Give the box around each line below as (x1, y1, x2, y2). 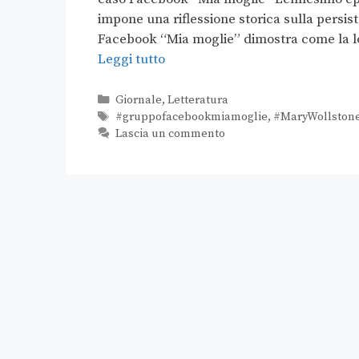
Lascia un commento (115, 127, 225, 142)
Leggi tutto (98, 50, 165, 68)
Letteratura (167, 93, 228, 108)
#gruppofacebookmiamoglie (115, 110, 268, 125)
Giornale (115, 93, 162, 108)
